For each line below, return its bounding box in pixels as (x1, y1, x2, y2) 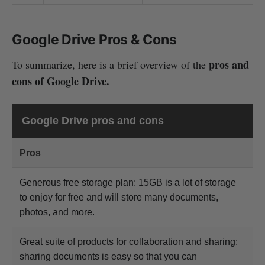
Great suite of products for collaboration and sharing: (20, 236, 238, 247)
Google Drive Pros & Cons (12, 31, 177, 48)
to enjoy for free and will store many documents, (20, 192, 218, 202)
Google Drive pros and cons (22, 114, 164, 127)
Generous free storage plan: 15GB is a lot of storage (20, 177, 236, 188)
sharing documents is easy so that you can (20, 251, 197, 261)
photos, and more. (20, 206, 95, 217)
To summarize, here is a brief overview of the (12, 57, 209, 72)
